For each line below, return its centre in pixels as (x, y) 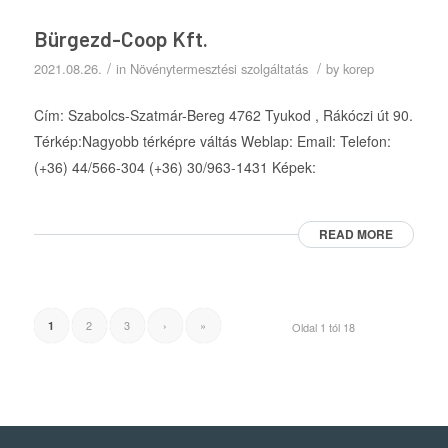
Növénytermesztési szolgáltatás (218, 69)
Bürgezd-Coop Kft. (120, 39)
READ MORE (356, 233)
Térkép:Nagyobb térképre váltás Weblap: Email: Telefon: (212, 140)
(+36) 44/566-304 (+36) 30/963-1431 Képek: (174, 166)
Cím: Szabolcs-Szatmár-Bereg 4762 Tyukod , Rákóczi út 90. (223, 114)
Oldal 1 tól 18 (324, 326)
